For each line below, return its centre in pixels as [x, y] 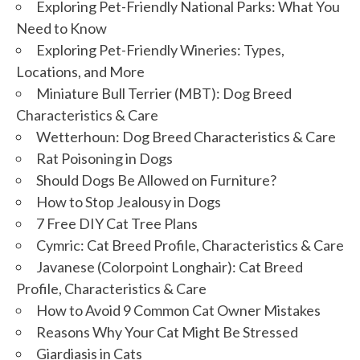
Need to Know [61, 28]
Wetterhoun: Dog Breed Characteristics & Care [186, 136]
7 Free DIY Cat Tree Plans [117, 223]
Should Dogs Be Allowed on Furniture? [156, 180]
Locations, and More [80, 71]
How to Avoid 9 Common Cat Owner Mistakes [178, 310]
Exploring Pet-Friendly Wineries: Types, [160, 49]
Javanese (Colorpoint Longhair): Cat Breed [170, 266]
